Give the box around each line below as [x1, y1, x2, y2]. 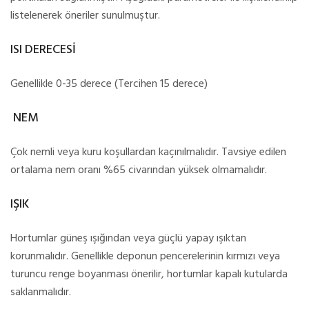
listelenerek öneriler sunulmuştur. [10, 7, 160, 25]
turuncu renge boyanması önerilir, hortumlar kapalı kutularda [10, 266, 288, 283]
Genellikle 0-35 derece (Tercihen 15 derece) [10, 75, 208, 93]
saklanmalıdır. [10, 283, 71, 301]
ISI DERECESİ [10, 40, 76, 60]
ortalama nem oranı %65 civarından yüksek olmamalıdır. [10, 161, 267, 179]
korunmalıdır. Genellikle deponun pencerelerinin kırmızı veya [10, 248, 280, 266]
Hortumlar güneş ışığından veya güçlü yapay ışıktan [10, 230, 246, 248]
